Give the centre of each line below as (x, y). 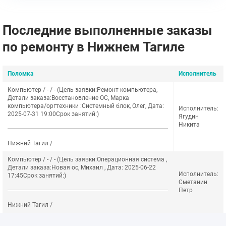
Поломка (20, 74)
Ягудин (189, 117)
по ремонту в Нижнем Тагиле (94, 47)
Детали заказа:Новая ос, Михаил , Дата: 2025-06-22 (82, 167)
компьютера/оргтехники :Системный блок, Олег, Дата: (86, 106)
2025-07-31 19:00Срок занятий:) (53, 114)
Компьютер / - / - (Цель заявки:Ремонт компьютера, (82, 90)
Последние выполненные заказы (107, 30)
